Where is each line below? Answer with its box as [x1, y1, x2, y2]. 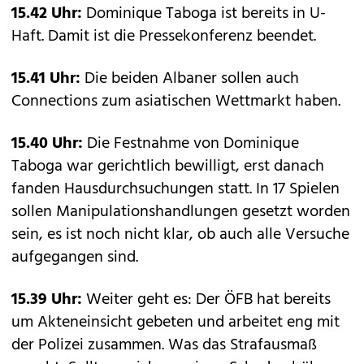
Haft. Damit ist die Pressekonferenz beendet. [11, 24, 316, 50]
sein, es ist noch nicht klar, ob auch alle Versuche [11, 222, 349, 248]
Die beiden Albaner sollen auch [80, 66, 299, 92]
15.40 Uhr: [11, 131, 83, 157]
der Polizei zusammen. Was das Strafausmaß [11, 332, 317, 358]
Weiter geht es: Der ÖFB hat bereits [86, 287, 331, 313]
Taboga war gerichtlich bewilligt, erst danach [11, 154, 324, 180]
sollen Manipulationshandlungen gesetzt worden [11, 199, 350, 225]
